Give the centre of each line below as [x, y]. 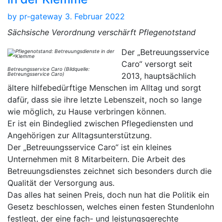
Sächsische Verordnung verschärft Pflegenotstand [102, 32]
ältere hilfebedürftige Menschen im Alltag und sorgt [104, 87]
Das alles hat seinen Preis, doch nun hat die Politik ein [108, 194]
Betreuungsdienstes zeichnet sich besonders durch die [110, 171]
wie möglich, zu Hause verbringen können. [87, 111]
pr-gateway [41, 16]
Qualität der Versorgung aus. [61, 183]
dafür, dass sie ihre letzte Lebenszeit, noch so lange [105, 99]
